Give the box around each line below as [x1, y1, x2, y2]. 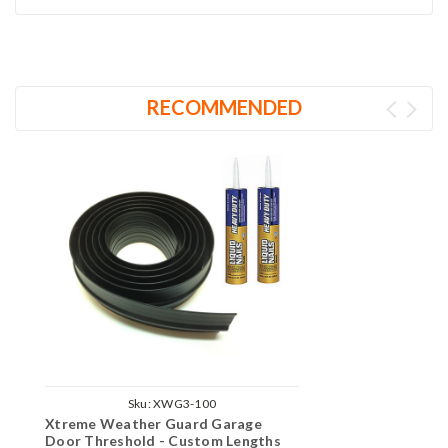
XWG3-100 [153, 395, 217, 411]
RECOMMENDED [146, 94, 302, 119]
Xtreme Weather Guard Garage [45, 414, 262, 432]
